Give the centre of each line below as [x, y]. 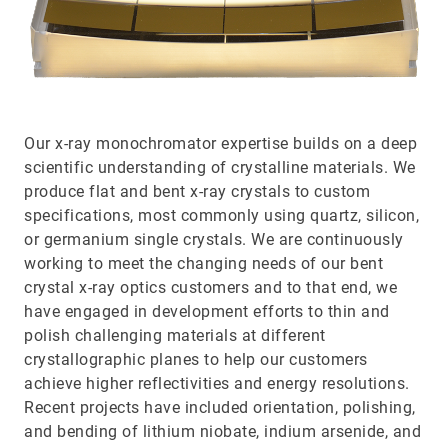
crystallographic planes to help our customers [196, 360]
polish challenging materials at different [175, 336]
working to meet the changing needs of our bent [203, 264]
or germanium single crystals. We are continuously [214, 240]
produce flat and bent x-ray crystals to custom [197, 192]
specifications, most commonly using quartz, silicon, [221, 216]
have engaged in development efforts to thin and [207, 312]
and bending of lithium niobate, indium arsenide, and [222, 432]
